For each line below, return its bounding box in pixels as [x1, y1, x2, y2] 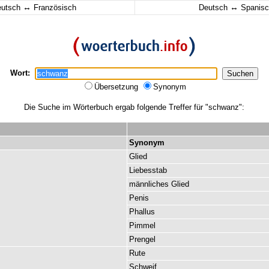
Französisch [31, 3, 76, 12]
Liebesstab [129, 166, 167, 175]
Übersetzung [94, 82, 141, 91]
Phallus [129, 207, 155, 216]
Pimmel [129, 221, 156, 230]
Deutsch [198, 3, 230, 12]
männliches [129, 180, 169, 189]
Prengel [129, 235, 156, 244]
